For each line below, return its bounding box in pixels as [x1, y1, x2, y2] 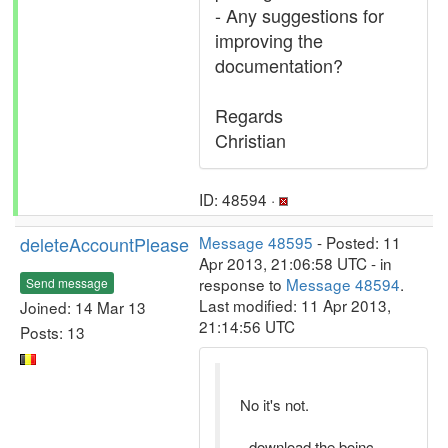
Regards [215, 102, 283, 128]
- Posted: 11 [313, 231, 401, 253]
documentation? [215, 52, 343, 78]
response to [199, 273, 286, 295]
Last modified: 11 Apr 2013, [199, 294, 391, 316]
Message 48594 [286, 273, 400, 295]
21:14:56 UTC [199, 315, 295, 337]
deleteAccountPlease [20, 231, 189, 257]
